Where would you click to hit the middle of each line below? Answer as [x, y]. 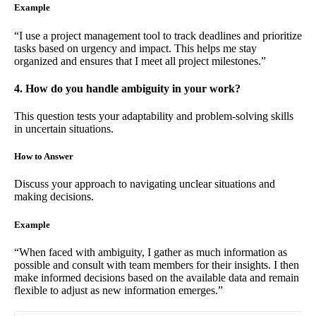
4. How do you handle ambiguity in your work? [127, 88]
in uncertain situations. [64, 129]
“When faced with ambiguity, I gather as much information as [151, 252]
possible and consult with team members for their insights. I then [157, 265]
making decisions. [54, 197]
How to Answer [44, 157]
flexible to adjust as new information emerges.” [119, 290]
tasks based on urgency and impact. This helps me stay [135, 48]
